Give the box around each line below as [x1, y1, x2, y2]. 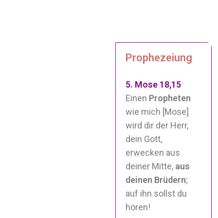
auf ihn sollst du [126, 188, 187, 199]
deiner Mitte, [126, 161, 176, 171]
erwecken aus [126, 147, 181, 158]
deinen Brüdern [126, 174, 186, 185]
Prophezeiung [126, 51, 193, 64]
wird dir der [126, 120, 171, 130]
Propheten [149, 92, 191, 103]
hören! [126, 201, 151, 212]
